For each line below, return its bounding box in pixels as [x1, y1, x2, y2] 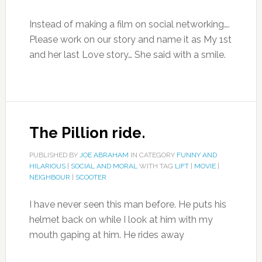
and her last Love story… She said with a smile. [29, 49, 226, 60]
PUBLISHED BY [29, 151, 80, 159]
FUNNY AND [176, 151, 217, 159]
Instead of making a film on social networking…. [29, 19, 230, 30]
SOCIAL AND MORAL [70, 162, 137, 170]
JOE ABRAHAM [79, 151, 129, 159]
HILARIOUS [29, 162, 65, 170]
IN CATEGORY [128, 151, 177, 159]
